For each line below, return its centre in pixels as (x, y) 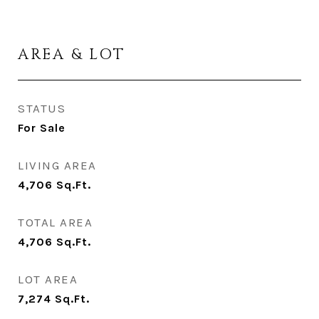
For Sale (42, 128)
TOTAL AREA (55, 222)
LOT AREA (48, 279)
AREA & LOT (72, 55)
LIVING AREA (57, 165)
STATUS (42, 108)
